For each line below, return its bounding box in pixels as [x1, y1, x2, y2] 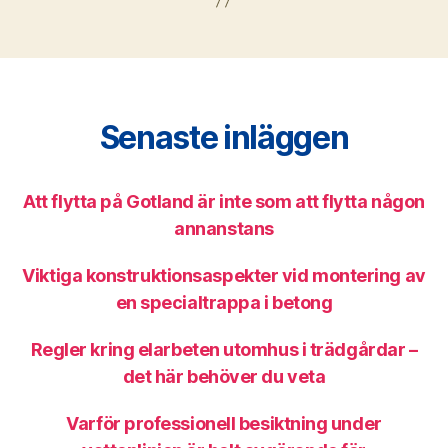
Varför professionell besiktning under [66, 413, 382, 434]
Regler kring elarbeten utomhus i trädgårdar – [30, 339, 418, 360]
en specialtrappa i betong [115, 292, 333, 313]
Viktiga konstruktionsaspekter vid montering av [22, 265, 426, 286]
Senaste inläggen [99, 118, 349, 157]
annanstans [174, 218, 274, 239]
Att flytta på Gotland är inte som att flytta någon [23, 191, 425, 212]
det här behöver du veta [122, 366, 326, 387]
